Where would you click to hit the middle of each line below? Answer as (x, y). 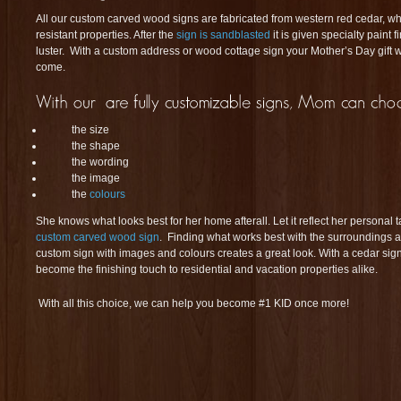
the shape (96, 146)
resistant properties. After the (106, 35)
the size (90, 130)
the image (96, 178)
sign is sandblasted (223, 35)
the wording (100, 162)
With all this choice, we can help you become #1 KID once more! (192, 303)
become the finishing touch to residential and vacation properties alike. (207, 269)
